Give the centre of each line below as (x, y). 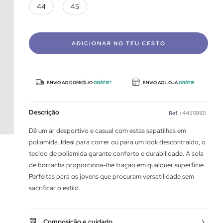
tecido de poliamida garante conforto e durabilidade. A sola (116, 154)
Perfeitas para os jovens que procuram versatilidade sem (111, 176)
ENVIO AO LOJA (160, 83)
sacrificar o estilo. (55, 188)
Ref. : (175, 113)
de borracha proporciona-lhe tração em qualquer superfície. (117, 165)
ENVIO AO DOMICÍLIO (70, 83)
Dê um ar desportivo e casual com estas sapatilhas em (108, 131)
